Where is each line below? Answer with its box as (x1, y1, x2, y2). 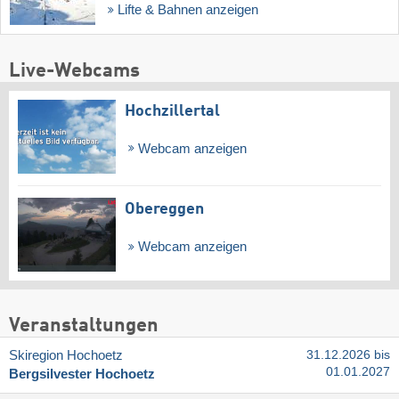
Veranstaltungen (9, 316, 159, 337)
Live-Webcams (9, 61, 140, 81)
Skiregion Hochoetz (9, 348, 123, 363)
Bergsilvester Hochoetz (9, 367, 155, 382)
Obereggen (125, 201, 204, 218)
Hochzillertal (125, 102, 220, 119)
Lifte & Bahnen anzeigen (113, 2, 258, 17)
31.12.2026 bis (306, 348, 390, 362)
